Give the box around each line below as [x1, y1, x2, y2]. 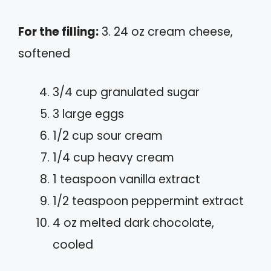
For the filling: [18, 23, 99, 40]
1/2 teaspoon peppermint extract [53, 193, 244, 210]
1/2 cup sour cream [53, 128, 163, 145]
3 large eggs [53, 106, 124, 123]
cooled [53, 237, 93, 253]
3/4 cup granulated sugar [53, 84, 200, 101]
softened [18, 45, 70, 62]
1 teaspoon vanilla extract [53, 171, 200, 188]
